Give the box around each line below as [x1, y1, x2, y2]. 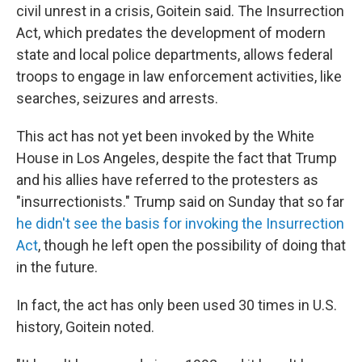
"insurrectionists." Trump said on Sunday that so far [16, 193, 344, 210]
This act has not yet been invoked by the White [16, 128, 314, 145]
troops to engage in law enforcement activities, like [16, 68, 342, 85]
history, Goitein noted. [16, 318, 154, 335]
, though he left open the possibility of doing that [38, 237, 346, 254]
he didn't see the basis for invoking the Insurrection [16, 215, 344, 232]
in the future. [16, 259, 98, 276]
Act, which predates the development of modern [16, 24, 326, 41]
